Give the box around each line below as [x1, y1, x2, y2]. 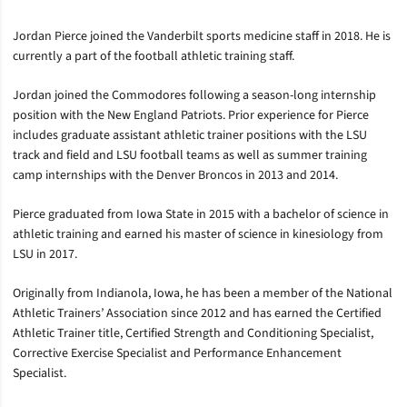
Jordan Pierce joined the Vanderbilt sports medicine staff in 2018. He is [13, 27, 391, 45]
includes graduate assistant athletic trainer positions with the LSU [13, 126, 367, 144]
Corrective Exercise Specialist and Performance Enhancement [13, 344, 342, 362]
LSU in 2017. [13, 245, 77, 263]
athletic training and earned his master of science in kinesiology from [13, 225, 383, 243]
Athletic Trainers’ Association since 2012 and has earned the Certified [13, 304, 382, 323]
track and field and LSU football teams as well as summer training [13, 146, 367, 164]
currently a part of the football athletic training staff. [13, 47, 294, 65]
